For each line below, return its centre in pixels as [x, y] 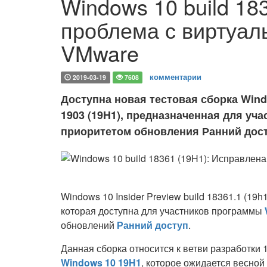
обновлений [89, 225]
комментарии [176, 77]
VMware [100, 53]
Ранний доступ [153, 225]
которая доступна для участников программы [163, 211]
